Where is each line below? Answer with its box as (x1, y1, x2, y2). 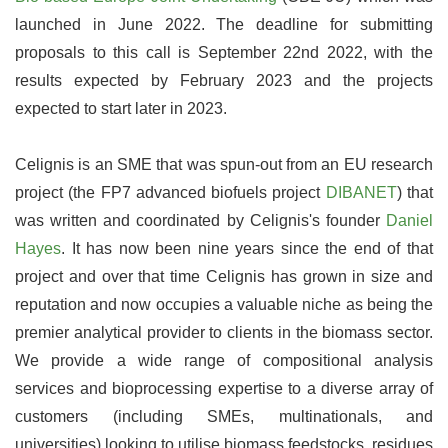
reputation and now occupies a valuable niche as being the (15, 296, 433, 313)
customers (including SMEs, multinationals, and (15, 408, 433, 425)
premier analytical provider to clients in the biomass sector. (15, 324, 433, 341)
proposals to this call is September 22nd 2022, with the (15, 44, 433, 61)
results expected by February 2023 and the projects (15, 72, 433, 89)
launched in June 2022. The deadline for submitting (15, 16, 433, 33)
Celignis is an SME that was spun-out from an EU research (15, 156, 433, 173)
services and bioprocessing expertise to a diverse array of (15, 380, 433, 397)
